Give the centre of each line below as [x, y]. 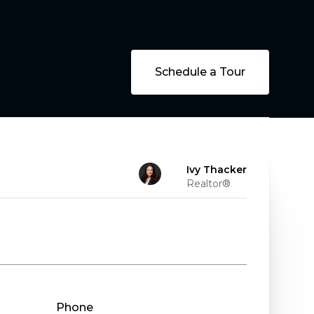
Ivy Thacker [217, 170]
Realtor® [209, 184]
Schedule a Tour [200, 72]
